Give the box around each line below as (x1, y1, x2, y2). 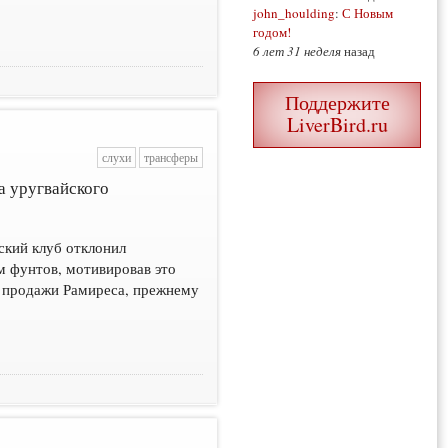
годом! (253, 23, 291, 42)
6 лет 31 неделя (253, 42, 341, 61)
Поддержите (284, 89, 390, 117)
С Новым (342, 4, 393, 23)
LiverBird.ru (286, 111, 388, 139)
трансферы (143, 150, 198, 166)
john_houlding (253, 4, 335, 23)
